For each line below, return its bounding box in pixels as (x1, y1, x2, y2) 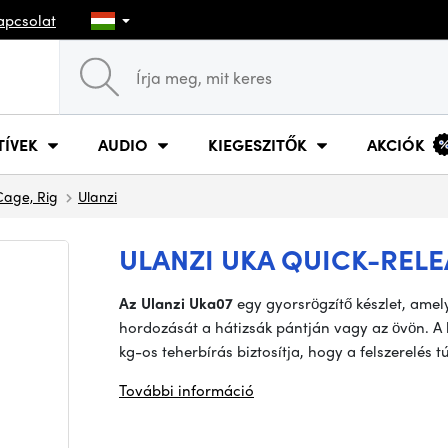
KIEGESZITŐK (208, 132, 307, 156)
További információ (119, 379, 254, 401)
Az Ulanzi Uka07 (119, 292, 233, 314)
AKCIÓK (367, 132, 425, 156)
